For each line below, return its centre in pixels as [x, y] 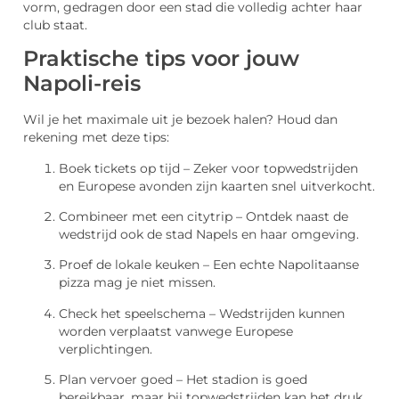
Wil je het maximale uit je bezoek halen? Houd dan [180, 120]
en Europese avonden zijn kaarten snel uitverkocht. [217, 186]
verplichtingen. [106, 349]
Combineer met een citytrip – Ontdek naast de [204, 217]
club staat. [55, 24]
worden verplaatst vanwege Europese [176, 331]
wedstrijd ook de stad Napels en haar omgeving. [209, 235]
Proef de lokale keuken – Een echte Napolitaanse [209, 265]
